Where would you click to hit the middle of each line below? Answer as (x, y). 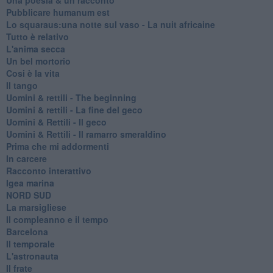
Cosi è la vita (33, 73)
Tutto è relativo (37, 36)
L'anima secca (35, 48)
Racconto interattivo (48, 170)
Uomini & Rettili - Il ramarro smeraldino (86, 134)
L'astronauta (32, 256)
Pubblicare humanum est (58, 12)
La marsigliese (36, 207)
